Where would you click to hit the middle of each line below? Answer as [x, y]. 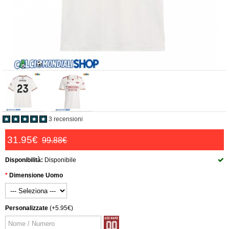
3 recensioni [66, 119]
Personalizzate [27, 208]
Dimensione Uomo [36, 175]
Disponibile [60, 160]
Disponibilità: [24, 160]
